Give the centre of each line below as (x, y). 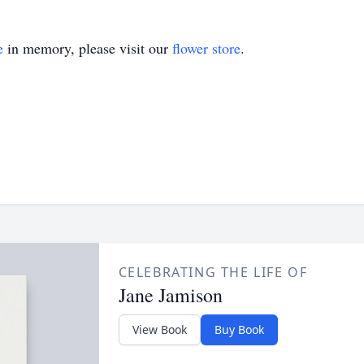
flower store (206, 48)
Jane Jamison (170, 295)
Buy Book (239, 329)
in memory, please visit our (88, 48)
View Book (159, 329)
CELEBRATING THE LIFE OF (213, 272)
